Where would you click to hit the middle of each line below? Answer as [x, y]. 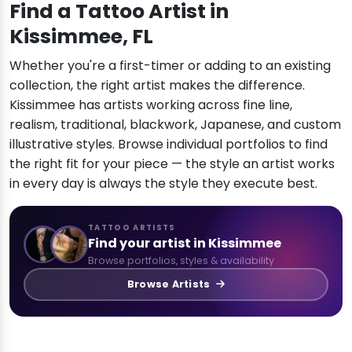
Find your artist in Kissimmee [185, 243]
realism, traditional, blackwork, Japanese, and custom [175, 124]
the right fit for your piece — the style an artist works [172, 163]
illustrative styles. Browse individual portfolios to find [169, 144]
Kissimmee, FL [81, 36]
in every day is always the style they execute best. [163, 183]
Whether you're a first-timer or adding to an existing [170, 65]
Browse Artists [170, 284]
